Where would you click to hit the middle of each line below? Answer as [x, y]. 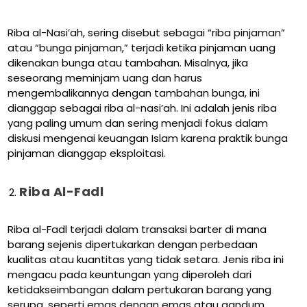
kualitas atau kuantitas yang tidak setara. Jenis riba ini [146, 260]
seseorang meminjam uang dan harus [105, 78]
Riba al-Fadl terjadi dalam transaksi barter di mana [137, 230]
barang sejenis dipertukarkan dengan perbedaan [133, 245]
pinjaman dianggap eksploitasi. [87, 153]
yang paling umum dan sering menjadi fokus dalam [138, 123]
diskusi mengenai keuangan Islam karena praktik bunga [148, 138]
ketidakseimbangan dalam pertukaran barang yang [140, 290]
